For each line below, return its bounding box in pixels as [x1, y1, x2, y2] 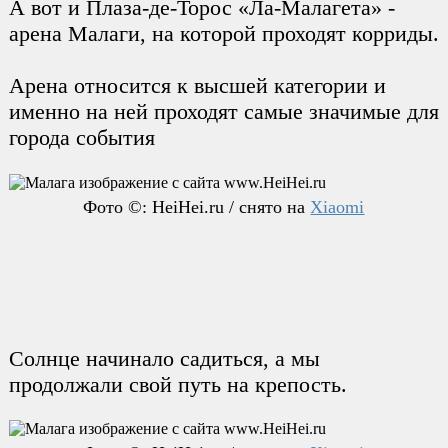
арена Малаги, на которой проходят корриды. [8, 21, 439, 47]
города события [8, 125, 155, 151]
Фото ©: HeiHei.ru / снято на [83, 196, 311, 217]
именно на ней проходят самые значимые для [8, 99, 439, 125]
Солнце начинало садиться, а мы [8, 345, 320, 371]
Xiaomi [310, 196, 365, 217]
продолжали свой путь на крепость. [8, 371, 347, 397]
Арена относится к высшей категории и [8, 73, 386, 99]
